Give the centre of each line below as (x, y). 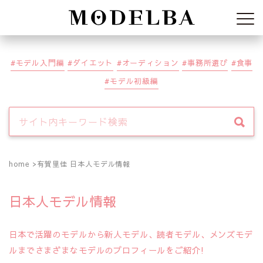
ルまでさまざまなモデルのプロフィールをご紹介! (107, 250)
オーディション (150, 63)
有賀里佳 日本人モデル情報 (84, 164)
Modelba (217, 18)
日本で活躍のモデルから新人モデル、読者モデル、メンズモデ (131, 235)
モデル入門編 (40, 63)
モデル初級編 (134, 81)
